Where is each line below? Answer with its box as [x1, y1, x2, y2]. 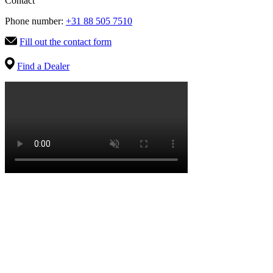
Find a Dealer [17, 61, 69, 72]
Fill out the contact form [19, 37, 112, 48]
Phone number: [5, 16, 66, 27]
